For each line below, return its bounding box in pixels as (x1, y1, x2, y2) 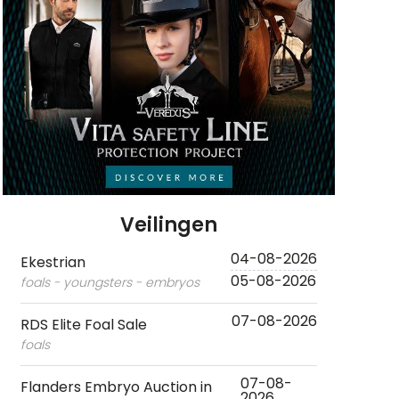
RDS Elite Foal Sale (20, 314, 147, 336)
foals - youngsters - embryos (20, 273, 199, 292)
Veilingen (119, 211, 217, 240)
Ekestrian (20, 252, 85, 273)
